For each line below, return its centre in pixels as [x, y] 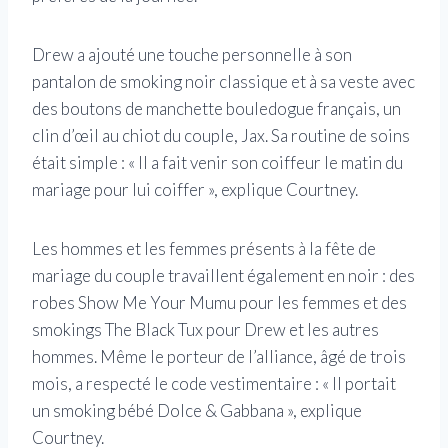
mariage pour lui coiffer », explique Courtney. [195, 190]
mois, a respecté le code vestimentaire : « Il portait [214, 384]
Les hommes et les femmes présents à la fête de [204, 249]
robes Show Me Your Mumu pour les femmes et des [219, 303]
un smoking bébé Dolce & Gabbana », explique [197, 411]
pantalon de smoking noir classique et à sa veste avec [223, 82]
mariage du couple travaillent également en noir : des [223, 276]
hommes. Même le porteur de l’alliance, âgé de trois [219, 357]
